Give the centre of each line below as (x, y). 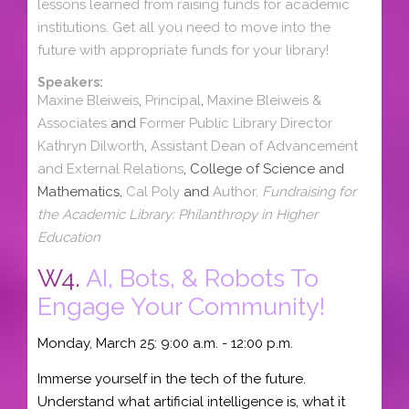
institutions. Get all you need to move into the (184, 27)
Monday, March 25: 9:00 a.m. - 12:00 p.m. (165, 343)
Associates (72, 123)
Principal (173, 100)
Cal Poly (153, 191)
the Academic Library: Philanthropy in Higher (178, 214)
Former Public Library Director (236, 123)
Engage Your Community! (181, 306)
